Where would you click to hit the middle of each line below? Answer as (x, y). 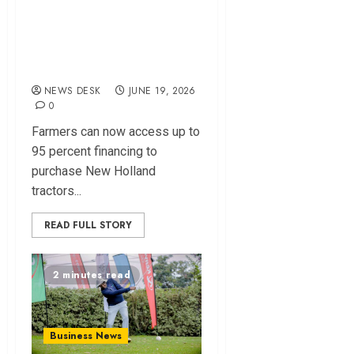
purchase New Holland (94, 171)
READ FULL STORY (88, 226)
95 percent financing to (94, 152)
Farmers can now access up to (116, 132)
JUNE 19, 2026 (162, 91)
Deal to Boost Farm (112, 44)
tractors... (56, 191)
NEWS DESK (73, 91)
